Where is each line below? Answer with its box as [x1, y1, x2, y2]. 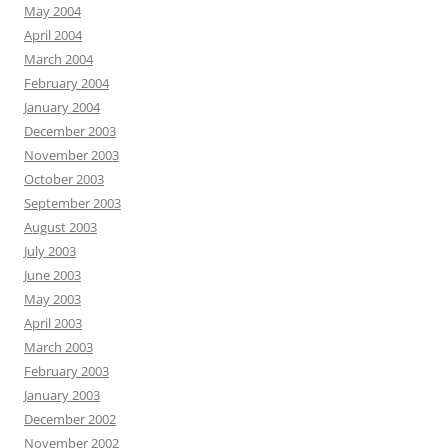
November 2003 [24, 146, 119, 165]
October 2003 [24, 170, 104, 189]
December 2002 [24, 410, 116, 429]
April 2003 [24, 314, 82, 333]
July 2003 [24, 242, 76, 261]
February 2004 [24, 74, 109, 93]
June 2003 [24, 266, 81, 285]
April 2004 [24, 26, 82, 45]
